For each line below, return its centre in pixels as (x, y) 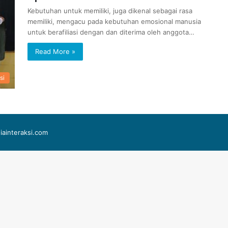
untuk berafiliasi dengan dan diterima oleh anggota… (111, 32)
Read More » (55, 51)
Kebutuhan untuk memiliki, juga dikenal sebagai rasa (110, 11)
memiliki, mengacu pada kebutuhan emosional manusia (114, 21)
